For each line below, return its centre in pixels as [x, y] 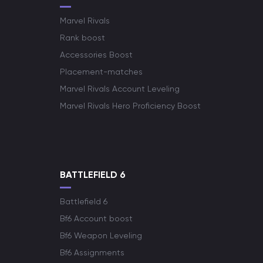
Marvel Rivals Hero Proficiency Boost [130, 106]
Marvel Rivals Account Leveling [120, 89]
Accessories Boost [96, 55]
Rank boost [82, 38]
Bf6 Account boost [96, 218]
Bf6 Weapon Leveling [101, 235]
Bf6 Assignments [92, 252]
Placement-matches [101, 72]
